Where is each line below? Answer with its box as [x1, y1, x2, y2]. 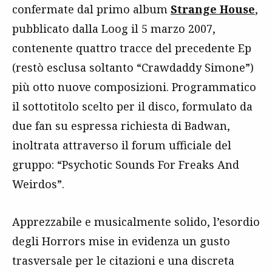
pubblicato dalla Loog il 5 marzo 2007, [12, 21, 216, 36]
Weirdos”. [12, 176, 64, 191]
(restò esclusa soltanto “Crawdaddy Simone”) [12, 59, 254, 75]
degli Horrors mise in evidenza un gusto [12, 233, 230, 248]
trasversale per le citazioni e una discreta [12, 253, 234, 268]
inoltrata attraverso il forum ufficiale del [12, 137, 231, 152]
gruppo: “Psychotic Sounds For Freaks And [12, 157, 239, 172]
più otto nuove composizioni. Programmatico [12, 79, 256, 94]
